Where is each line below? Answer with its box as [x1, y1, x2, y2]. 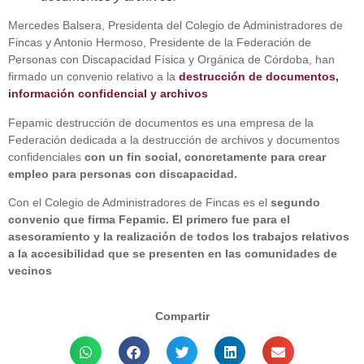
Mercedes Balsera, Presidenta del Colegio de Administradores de [8, 19, 343, 32]
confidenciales [8, 149, 84, 163]
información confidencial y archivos [8, 87, 208, 101]
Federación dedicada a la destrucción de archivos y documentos [8, 132, 340, 146]
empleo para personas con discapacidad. [8, 167, 237, 180]
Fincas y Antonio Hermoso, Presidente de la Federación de [8, 36, 311, 50]
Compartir [154, 309, 210, 323]
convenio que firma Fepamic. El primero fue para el [8, 213, 290, 227]
